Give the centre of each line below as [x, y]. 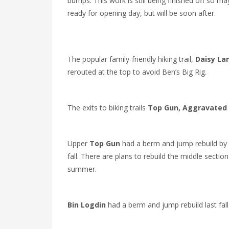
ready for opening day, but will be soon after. [142, 13]
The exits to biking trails [108, 108]
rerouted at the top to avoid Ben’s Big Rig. [137, 72]
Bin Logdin [87, 205]
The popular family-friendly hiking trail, [131, 59]
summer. [82, 169]
